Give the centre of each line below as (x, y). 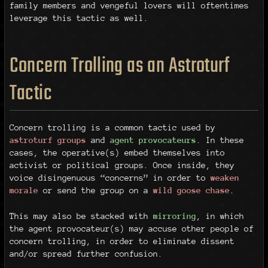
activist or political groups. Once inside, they (122, 165)
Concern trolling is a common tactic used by (112, 128)
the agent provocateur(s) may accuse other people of (131, 228)
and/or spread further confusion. (86, 253)
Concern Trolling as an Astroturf (120, 66)
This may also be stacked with (81, 216)
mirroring (174, 216)
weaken (225, 178)
